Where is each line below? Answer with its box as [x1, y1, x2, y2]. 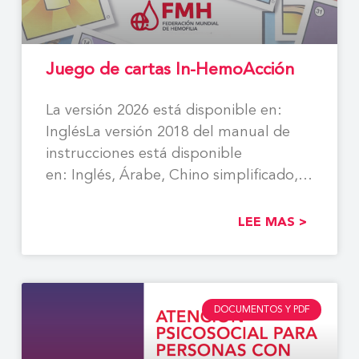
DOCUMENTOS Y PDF [213, 305, 310, 315]
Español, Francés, [45, 190, 164, 205]
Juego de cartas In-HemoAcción [45, 62, 294, 79]
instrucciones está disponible [45, 147, 242, 162]
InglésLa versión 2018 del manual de [45, 125, 290, 140]
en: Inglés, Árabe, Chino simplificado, [45, 168, 298, 184]
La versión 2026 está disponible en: [45, 103, 282, 119]
